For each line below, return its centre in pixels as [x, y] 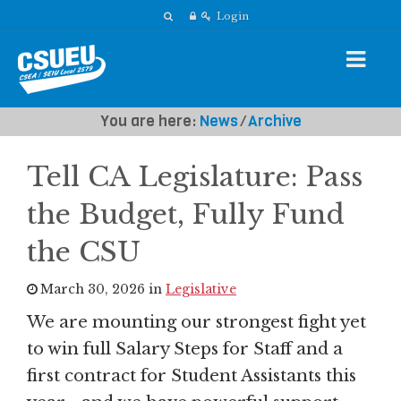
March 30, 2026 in [103, 289]
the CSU [84, 252]
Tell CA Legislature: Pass [195, 177]
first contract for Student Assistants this [192, 375]
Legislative [201, 289]
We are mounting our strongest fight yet [196, 322]
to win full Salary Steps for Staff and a [185, 349]
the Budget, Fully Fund [186, 214]
